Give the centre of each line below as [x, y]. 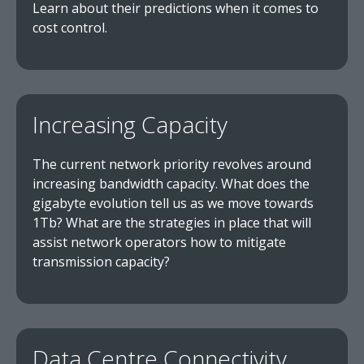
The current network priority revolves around [172, 164]
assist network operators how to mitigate [159, 242]
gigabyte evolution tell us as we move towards [173, 203]
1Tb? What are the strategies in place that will [172, 223]
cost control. [70, 28]
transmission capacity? [101, 262]
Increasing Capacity [130, 124]
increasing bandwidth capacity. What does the [171, 184]
